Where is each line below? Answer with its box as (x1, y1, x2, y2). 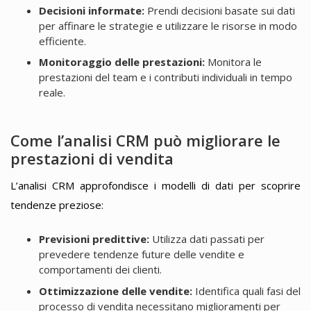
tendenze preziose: (10, 198, 103, 212)
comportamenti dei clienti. (38, 262, 162, 277)
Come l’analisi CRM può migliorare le (10, 129, 280, 151)
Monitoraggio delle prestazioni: (38, 55, 205, 69)
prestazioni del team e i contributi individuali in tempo (38, 70, 292, 85)
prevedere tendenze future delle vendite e (38, 247, 244, 262)
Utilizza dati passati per (149, 232, 264, 246)
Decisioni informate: (38, 3, 144, 18)
